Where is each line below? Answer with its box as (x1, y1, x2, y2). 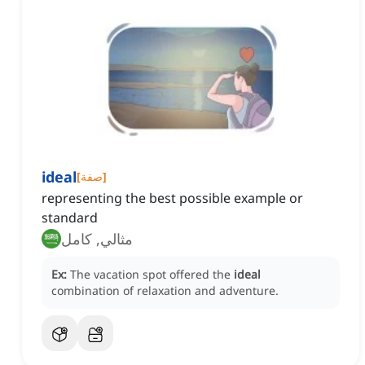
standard (42, 209, 98, 227)
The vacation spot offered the (70, 266, 234, 283)
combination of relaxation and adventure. (51, 283, 279, 299)
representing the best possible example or (42, 189, 303, 208)
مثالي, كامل (61, 229, 133, 249)
